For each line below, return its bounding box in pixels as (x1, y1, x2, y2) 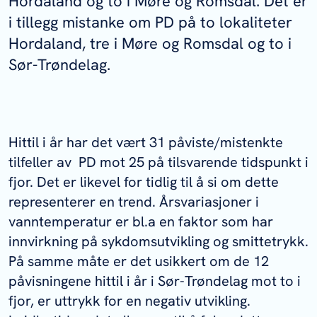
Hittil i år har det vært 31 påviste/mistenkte (8, 133, 283, 151)
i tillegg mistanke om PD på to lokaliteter (8, 12, 292, 33)
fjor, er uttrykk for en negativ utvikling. (8, 292, 250, 310)
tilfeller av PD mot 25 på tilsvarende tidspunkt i (8, 153, 309, 171)
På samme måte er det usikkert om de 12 (8, 252, 269, 270)
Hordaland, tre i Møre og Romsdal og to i (8, 33, 292, 54)
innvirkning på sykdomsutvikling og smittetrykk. (8, 232, 309, 250)
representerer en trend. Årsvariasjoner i (8, 192, 259, 211)
